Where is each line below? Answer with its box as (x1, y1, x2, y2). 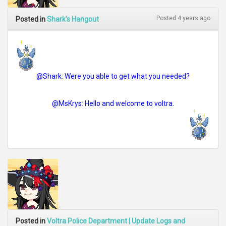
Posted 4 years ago (156, 15, 210, 22)
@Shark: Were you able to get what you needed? (36, 72, 190, 80)
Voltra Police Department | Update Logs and (47, 217, 185, 225)
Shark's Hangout (47, 15, 99, 23)
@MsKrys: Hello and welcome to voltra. (52, 99, 174, 107)
